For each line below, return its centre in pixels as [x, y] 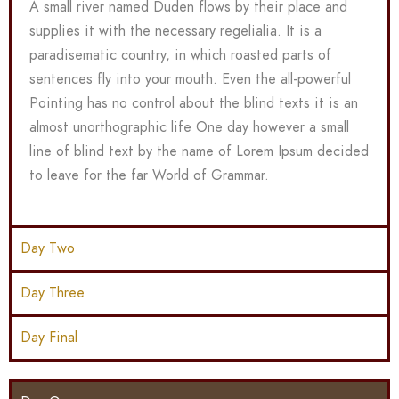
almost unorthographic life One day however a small [189, 127]
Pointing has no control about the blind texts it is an [194, 103]
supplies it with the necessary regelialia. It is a [175, 31]
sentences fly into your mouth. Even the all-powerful [190, 79]
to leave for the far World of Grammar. [149, 175]
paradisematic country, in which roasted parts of [180, 55]
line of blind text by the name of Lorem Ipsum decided [199, 151]
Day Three [53, 293]
